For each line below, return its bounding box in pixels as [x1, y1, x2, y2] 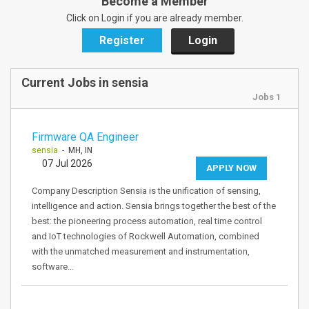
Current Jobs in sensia [21, 75, 148, 90]
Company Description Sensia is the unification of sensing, [32, 186, 261, 196]
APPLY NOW [206, 163, 257, 173]
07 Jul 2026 [42, 158, 92, 169]
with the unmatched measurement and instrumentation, [32, 246, 250, 257]
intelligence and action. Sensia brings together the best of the [32, 201, 276, 211]
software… [32, 261, 74, 272]
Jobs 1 [252, 92, 281, 102]
